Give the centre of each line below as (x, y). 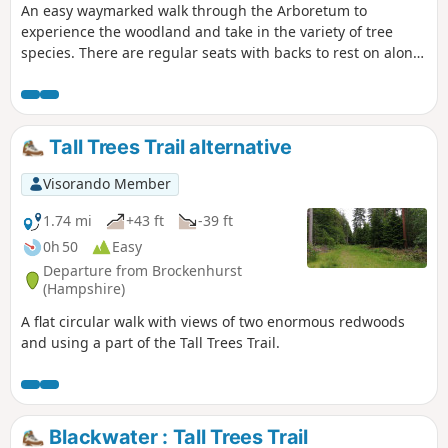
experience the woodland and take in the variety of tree (207, 32)
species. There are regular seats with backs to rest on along (221, 53)
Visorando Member (106, 184)
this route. (55, 74)
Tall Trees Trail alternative (168, 147)
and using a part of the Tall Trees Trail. (150, 342)
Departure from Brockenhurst (142, 271)
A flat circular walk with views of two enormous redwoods (213, 321)
